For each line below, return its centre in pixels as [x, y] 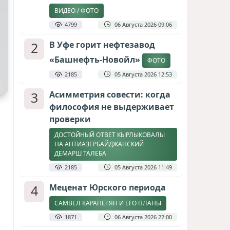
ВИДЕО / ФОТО [76, 11]
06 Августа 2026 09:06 [143, 24]
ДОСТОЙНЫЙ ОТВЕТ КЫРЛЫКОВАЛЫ [110, 135]
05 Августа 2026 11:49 [143, 167]
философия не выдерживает [112, 107]
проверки [70, 119]
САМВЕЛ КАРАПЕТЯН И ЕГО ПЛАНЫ [108, 203]
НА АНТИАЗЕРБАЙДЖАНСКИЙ [99, 144]
